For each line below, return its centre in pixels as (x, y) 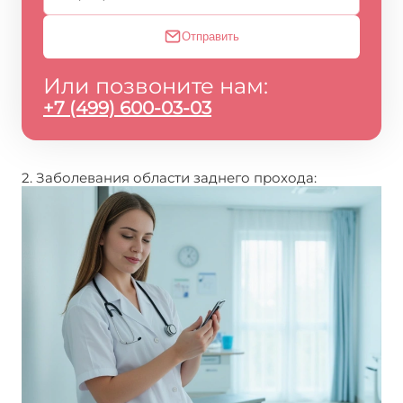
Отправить (211, 37)
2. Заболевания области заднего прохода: (169, 178)
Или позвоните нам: (156, 86)
